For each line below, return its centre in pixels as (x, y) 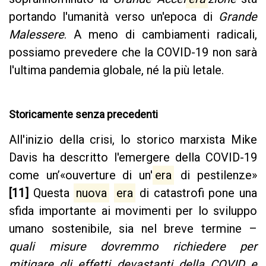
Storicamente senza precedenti (83, 114)
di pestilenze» (216, 175)
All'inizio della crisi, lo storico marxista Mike (133, 139)
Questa (51, 193)
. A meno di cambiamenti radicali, (161, 35)
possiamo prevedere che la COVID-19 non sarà (133, 53)
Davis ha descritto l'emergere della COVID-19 (133, 157)
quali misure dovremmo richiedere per (133, 246)
